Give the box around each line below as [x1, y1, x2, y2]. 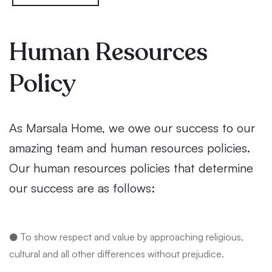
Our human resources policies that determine [9, 160, 253, 176]
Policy [9, 67, 76, 101]
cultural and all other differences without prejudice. [9, 248, 224, 260]
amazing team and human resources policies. [9, 140, 250, 156]
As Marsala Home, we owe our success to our [9, 120, 255, 136]
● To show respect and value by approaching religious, [9, 231, 243, 243]
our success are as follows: [9, 180, 155, 196]
